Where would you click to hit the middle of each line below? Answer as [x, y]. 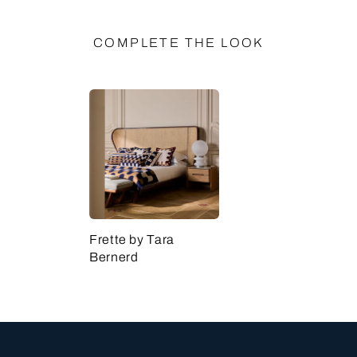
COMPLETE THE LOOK [178, 43]
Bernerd [114, 257]
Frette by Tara [132, 239]
